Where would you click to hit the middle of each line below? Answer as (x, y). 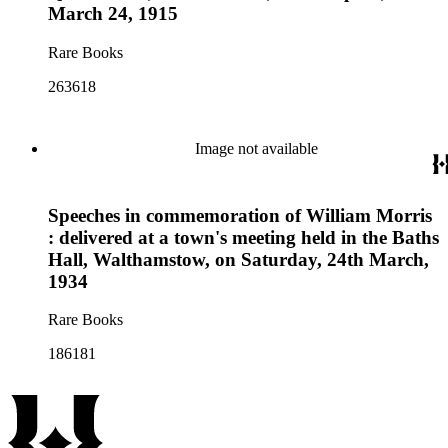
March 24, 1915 (113, 14)
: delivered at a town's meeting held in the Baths (243, 237)
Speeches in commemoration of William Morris (240, 215)
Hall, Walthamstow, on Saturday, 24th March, (238, 259)
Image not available (256, 148)
